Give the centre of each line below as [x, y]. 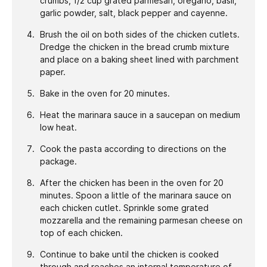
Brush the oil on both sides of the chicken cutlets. [139, 34]
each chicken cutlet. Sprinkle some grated [124, 208]
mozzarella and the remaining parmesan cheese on [141, 220]
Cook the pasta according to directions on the [133, 149]
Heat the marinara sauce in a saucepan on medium [140, 115]
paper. [52, 72]
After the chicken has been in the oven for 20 [131, 183]
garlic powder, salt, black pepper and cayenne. [133, 13]
